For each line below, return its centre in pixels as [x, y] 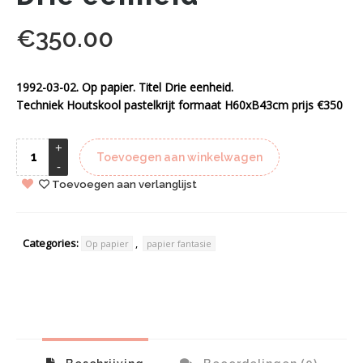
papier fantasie [179, 244]
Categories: [51, 243]
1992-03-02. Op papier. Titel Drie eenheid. [125, 87]
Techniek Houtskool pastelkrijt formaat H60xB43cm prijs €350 [179, 105]
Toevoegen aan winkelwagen [179, 157]
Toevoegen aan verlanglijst [124, 185]
